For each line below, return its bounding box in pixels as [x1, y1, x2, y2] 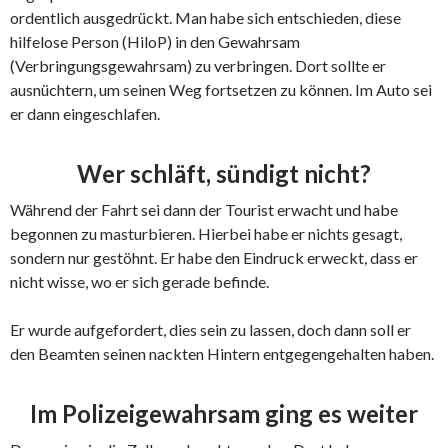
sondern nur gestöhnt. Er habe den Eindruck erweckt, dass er [10, 248, 418, 268]
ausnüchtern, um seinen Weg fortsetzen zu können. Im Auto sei [10, 80, 432, 100]
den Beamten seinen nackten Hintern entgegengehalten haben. [10, 344, 434, 364]
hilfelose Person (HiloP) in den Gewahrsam [10, 32, 300, 52]
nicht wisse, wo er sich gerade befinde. [10, 272, 269, 292]
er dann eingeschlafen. [10, 104, 160, 124]
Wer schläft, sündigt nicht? [77, 159, 371, 189]
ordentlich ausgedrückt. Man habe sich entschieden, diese [10, 8, 401, 28]
